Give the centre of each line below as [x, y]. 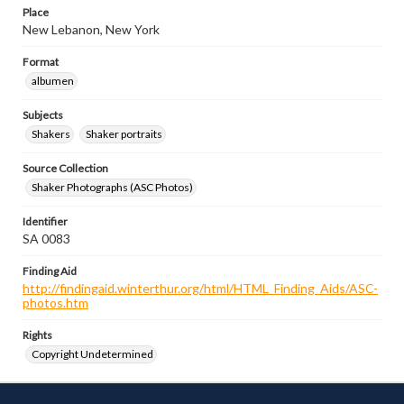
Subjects [43, 115]
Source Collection [65, 168]
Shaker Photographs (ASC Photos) [112, 187]
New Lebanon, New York [91, 29]
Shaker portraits [124, 134]
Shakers [51, 134]
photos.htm [55, 303]
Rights [37, 335]
